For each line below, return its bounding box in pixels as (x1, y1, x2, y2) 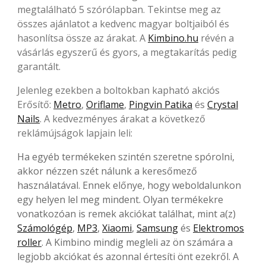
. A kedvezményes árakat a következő (40, 112, 205, 126)
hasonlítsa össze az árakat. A (17, 31, 148, 45)
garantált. (17, 60, 61, 74)
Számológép (17, 221, 72, 235)
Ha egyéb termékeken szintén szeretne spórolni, (17, 150, 235, 164)
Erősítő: (17, 98, 53, 112)
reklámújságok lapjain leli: (17, 126, 132, 140)
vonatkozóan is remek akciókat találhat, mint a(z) (17, 207, 236, 221)
